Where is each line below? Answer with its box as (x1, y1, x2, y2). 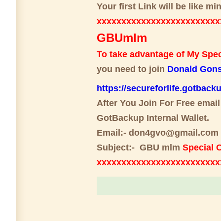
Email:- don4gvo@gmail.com (97, 127, 219, 138)
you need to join (97, 64, 167, 74)
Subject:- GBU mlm (97, 142, 183, 152)
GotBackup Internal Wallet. (97, 112, 209, 123)
